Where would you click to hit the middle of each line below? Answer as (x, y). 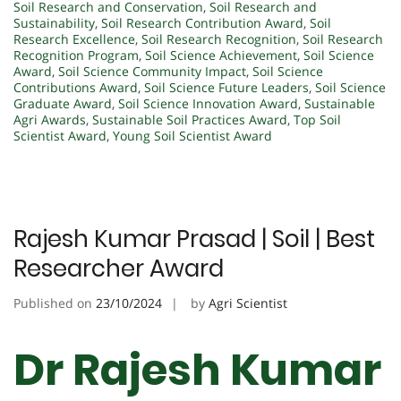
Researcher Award (119, 268)
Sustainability (54, 22)
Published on (55, 303)
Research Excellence (74, 38)
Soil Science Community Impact (152, 71)
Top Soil (317, 119)
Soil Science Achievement (221, 55)
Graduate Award (63, 103)
